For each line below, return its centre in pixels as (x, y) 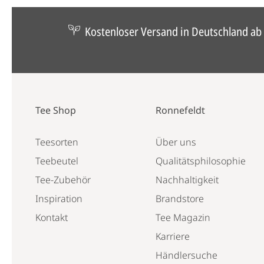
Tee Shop (56, 110)
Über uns (176, 142)
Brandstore (179, 199)
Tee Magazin (183, 217)
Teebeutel (57, 161)
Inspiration (59, 199)
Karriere (172, 236)
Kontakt (52, 217)
